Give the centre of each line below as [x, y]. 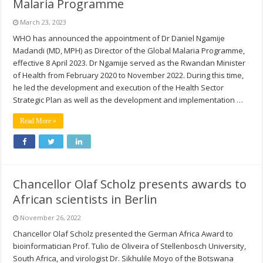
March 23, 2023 [43, 22]
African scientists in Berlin [85, 200]
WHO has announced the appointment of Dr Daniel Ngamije [119, 38]
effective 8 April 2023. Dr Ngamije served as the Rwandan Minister [129, 63]
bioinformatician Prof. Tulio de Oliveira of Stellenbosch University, [130, 246]
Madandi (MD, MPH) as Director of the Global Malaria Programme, [129, 51]
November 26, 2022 [51, 218]
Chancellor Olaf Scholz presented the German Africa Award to [123, 234]
